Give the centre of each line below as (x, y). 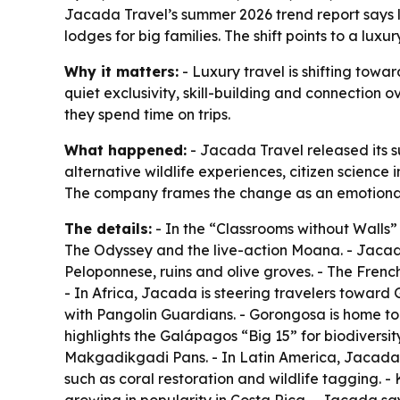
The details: (108, 229)
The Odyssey (108, 250)
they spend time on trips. (147, 114)
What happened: (125, 150)
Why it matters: (121, 71)
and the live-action (222, 250)
